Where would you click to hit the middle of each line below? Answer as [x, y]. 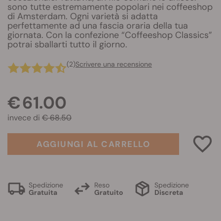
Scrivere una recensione [114, 64]
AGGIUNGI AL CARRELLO [93, 144]
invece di [25, 118]
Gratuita [43, 192]
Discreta [169, 192]
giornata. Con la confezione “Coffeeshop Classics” [110, 35]
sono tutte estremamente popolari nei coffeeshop [110, 7]
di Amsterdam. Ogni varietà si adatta [83, 16]
